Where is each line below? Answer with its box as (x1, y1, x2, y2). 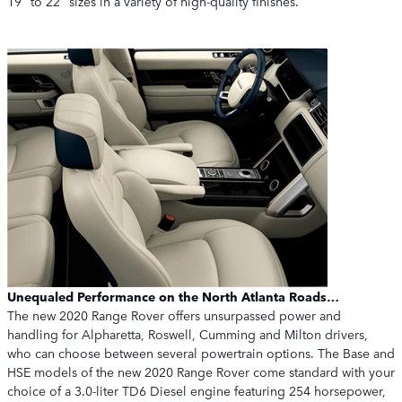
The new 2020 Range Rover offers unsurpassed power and (7, 306, 341, 324)
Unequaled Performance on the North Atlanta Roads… (7, 287, 339, 305)
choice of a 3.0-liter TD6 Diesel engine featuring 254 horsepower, (7, 381, 386, 399)
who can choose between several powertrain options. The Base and (7, 344, 395, 362)
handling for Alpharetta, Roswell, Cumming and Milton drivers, (7, 325, 368, 343)
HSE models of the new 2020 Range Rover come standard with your (7, 363, 395, 380)
